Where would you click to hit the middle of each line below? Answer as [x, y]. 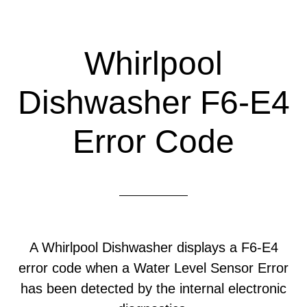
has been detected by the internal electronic [153, 288]
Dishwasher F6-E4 [153, 102]
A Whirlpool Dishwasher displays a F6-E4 [153, 247]
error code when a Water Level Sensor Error [153, 268]
